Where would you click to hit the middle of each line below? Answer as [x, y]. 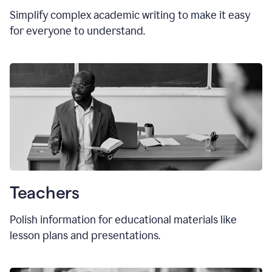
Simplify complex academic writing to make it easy [130, 15]
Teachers [45, 193]
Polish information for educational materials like [123, 220]
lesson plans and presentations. [85, 236]
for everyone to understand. [77, 31]
